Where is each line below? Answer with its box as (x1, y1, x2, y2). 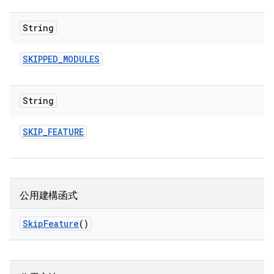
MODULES (63, 53, 100, 65)
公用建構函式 (20, 190, 78, 202)
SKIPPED (23, 53, 58, 65)
